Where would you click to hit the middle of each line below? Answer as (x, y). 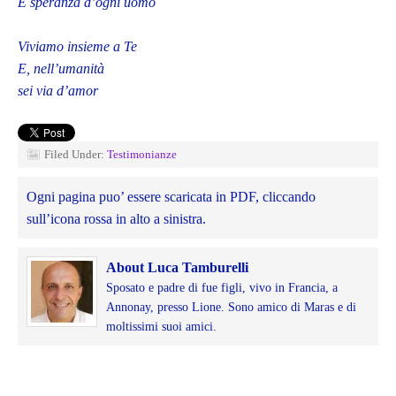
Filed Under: (76, 155)
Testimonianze (142, 155)
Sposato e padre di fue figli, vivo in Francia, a (222, 288)
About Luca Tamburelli (177, 268)
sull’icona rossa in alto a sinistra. (116, 219)
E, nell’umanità (61, 69)
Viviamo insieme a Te (77, 47)
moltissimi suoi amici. (161, 327)
